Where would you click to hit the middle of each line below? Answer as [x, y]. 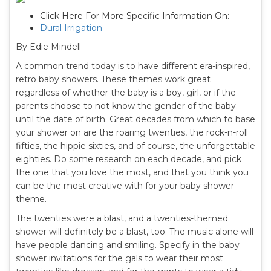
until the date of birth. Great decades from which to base [135, 119]
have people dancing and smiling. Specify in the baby [128, 245]
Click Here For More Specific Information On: [135, 16]
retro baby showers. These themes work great [113, 79]
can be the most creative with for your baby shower [125, 186]
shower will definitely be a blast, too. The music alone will [135, 232]
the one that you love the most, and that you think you [132, 172]
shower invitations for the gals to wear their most [119, 258]
